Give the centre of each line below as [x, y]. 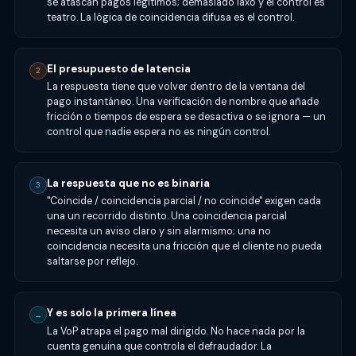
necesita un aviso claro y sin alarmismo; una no [159, 231]
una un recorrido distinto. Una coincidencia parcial [166, 216]
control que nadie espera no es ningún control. [158, 131]
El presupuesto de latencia [118, 68]
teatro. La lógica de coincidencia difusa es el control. [170, 17]
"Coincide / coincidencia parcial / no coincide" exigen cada [184, 201]
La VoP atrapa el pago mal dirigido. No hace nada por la [176, 331]
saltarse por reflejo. [92, 261]
